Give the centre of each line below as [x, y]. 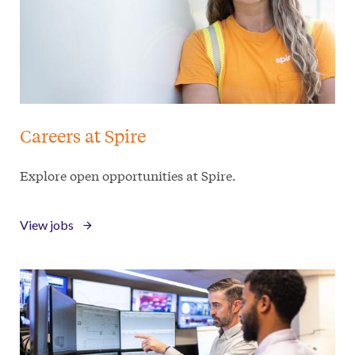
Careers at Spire [83, 136]
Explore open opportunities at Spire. [128, 175]
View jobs [47, 225]
